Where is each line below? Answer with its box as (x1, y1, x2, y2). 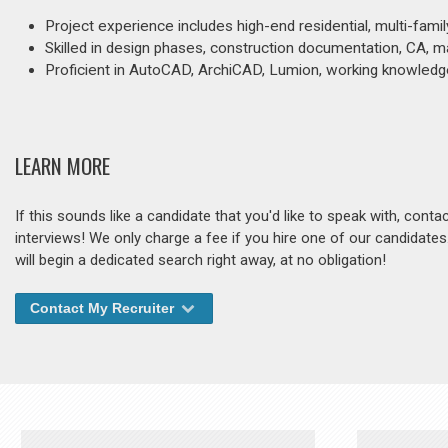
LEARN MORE (15, 150, 110, 182)
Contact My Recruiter (30, 300, 178, 317)
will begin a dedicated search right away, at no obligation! (15, 251, 386, 270)
